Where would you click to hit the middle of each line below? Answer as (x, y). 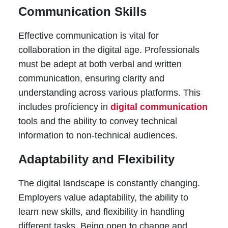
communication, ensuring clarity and (91, 79)
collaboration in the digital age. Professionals (109, 50)
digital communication (159, 107)
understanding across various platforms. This (109, 93)
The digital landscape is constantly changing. (109, 183)
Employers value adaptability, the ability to (103, 198)
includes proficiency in (64, 107)
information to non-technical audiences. (98, 136)
